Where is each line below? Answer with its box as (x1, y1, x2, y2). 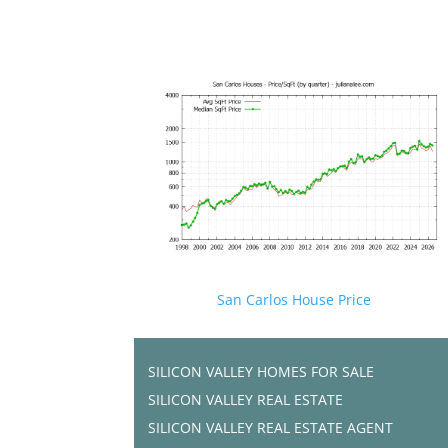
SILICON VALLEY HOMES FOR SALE (148, 361, 375, 381)
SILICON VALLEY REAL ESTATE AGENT (148, 417, 394, 437)
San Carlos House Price (216, 289, 371, 309)
